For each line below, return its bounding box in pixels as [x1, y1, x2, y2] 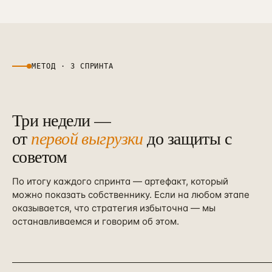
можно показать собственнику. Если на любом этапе [12, 189, 250, 200]
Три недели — [12, 108, 111, 131]
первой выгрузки [31, 126, 143, 149]
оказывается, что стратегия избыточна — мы [12, 202, 216, 214]
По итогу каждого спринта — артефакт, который [12, 175, 228, 187]
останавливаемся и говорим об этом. [12, 216, 179, 227]
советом [12, 144, 67, 168]
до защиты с [143, 126, 232, 149]
